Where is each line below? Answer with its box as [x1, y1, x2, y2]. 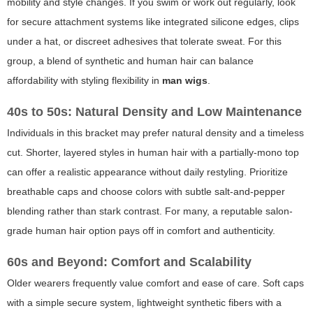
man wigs [162, 75, 208, 87]
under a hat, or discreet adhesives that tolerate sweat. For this [7, 36, 282, 48]
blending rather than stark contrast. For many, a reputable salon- [7, 205, 293, 217]
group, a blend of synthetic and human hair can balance [7, 55, 254, 67]
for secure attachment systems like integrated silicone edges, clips [7, 16, 299, 28]
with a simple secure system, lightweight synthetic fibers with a [7, 297, 282, 309]
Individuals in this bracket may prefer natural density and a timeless [7, 127, 304, 139]
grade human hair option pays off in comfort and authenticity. [7, 225, 275, 237]
